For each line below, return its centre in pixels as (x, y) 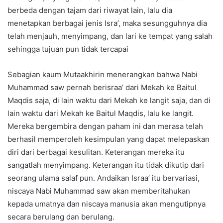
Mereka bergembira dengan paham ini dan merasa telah (105, 126)
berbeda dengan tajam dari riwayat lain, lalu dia (90, 10)
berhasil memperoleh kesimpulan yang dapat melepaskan (109, 139)
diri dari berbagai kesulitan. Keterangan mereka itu (96, 152)
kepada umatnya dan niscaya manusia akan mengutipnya (107, 204)
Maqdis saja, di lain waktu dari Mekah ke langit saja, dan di (109, 101)
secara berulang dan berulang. (61, 217)
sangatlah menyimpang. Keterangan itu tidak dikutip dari (106, 165)
